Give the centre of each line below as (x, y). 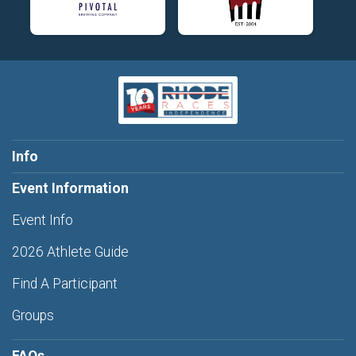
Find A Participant (65, 284)
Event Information (70, 189)
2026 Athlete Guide (70, 252)
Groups (33, 316)
